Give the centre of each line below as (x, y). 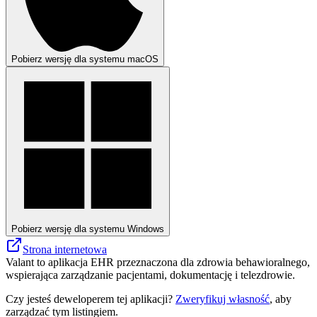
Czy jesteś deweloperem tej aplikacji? (91, 299)
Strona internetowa (65, 249)
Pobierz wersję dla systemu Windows (88, 229)
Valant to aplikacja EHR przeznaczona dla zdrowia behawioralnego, (158, 262)
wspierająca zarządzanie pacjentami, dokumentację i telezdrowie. (150, 275)
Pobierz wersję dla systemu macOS (85, 59)
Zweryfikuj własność (223, 299)
